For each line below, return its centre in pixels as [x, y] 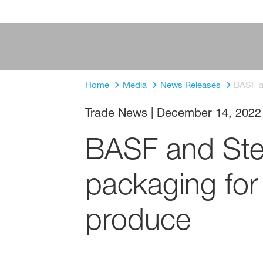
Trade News [116, 113]
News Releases [190, 85]
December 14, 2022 [209, 113]
